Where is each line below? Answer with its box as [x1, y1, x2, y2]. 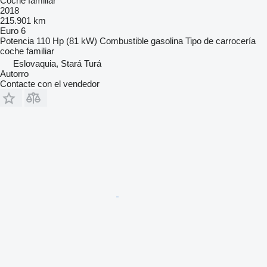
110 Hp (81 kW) [36, 36, 97, 46]
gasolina [151, 36, 183, 46]
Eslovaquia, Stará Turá [13, 58, 101, 69]
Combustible [100, 36, 148, 46]
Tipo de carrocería [185, 36, 256, 46]
